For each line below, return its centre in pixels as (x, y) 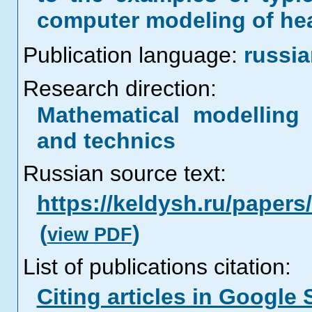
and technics (106, 141)
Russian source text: (124, 173)
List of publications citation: (157, 267)
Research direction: (119, 88)
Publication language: (130, 55)
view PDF (89, 235)
